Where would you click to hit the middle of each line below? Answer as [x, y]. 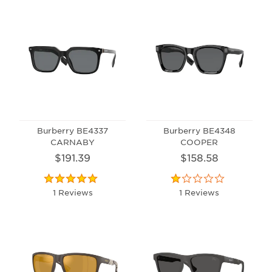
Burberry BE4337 [73, 130]
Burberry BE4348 [199, 130]
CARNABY [73, 141]
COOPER [199, 141]
